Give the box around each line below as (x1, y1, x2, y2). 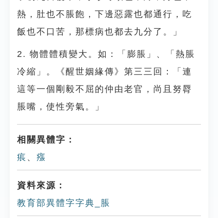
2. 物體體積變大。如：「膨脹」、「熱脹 (17, 49, 195, 59)
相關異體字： (17, 135, 75, 145)
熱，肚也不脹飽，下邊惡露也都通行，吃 (17, 9, 192, 19)
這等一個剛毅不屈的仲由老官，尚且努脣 (17, 84, 192, 94)
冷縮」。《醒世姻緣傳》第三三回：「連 (17, 67, 192, 76)
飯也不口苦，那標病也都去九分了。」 (17, 27, 182, 36)
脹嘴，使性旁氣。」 (17, 102, 105, 111)
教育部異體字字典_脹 (17, 198, 110, 208)
